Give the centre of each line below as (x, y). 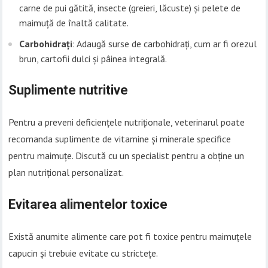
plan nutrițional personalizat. (66, 173)
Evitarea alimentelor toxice (88, 205)
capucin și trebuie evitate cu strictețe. (83, 253)
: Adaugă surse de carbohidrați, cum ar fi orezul (165, 44)
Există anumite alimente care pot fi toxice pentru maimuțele (130, 237)
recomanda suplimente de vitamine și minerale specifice (120, 139)
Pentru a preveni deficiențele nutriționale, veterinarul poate (127, 122)
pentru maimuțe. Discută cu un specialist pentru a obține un (127, 156)
